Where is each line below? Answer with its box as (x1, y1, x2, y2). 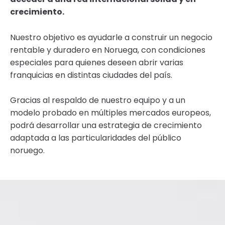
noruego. (10, 145, 45, 157)
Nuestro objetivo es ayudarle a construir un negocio (10, 31, 212, 43)
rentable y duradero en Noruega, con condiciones (10, 44, 205, 56)
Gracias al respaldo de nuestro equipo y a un (10, 94, 185, 106)
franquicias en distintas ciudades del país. (10, 69, 172, 81)
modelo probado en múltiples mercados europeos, (10, 107, 211, 119)
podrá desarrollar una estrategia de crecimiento (10, 120, 202, 132)
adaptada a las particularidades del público (10, 132, 181, 144)
